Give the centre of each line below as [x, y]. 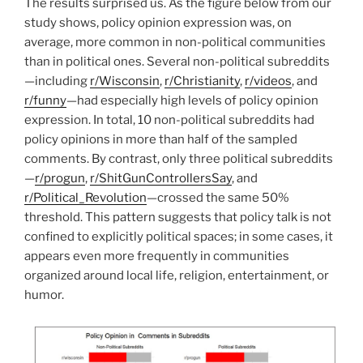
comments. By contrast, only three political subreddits [179, 159]
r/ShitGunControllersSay [161, 179]
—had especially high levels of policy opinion [192, 101]
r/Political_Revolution [85, 198]
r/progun [60, 179]
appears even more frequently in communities [157, 256]
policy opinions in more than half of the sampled [161, 140]
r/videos [268, 81]
